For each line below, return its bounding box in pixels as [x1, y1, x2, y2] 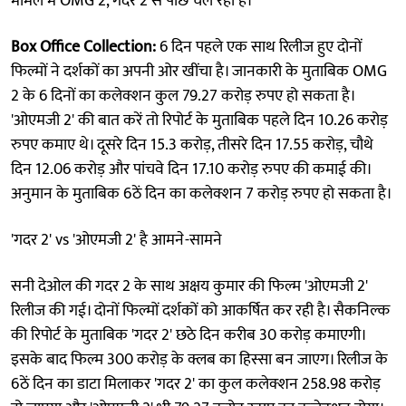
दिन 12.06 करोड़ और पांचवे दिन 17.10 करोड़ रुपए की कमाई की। [11, 155, 371, 183]
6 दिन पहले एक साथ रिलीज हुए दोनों [156, 33, 362, 61]
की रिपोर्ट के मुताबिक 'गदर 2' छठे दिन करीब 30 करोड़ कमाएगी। [11, 321, 365, 349]
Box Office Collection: [11, 33, 156, 61]
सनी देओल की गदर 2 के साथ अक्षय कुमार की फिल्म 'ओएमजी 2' [11, 272, 368, 300]
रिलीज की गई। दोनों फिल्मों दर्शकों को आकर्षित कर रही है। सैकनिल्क [11, 296, 390, 324]
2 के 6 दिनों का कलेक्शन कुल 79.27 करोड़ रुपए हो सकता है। [11, 82, 354, 110]
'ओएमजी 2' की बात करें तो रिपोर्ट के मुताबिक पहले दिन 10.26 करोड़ [11, 106, 388, 134]
